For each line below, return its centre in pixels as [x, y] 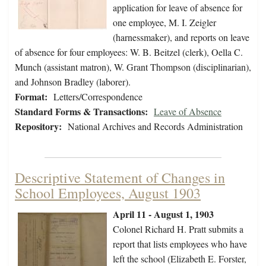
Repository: [38, 126]
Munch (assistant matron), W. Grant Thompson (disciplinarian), [133, 67]
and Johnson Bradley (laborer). [73, 82]
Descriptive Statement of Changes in [120, 178]
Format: [31, 97]
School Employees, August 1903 [108, 193]
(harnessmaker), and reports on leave [181, 37]
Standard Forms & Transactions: [81, 112]
